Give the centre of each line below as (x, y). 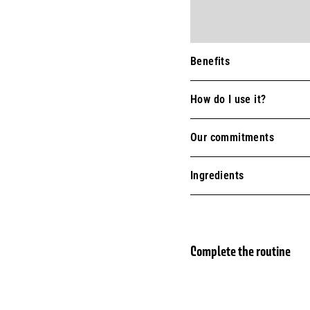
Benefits (210, 61)
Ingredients (217, 175)
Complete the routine (240, 251)
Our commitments (232, 137)
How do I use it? (228, 99)
